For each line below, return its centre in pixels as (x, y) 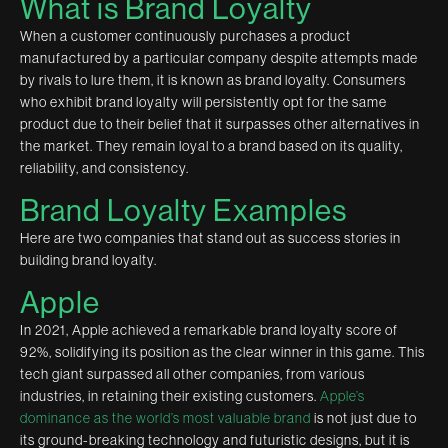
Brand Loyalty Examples (183, 210)
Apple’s (342, 395)
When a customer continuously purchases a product (185, 35)
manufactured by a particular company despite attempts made (219, 57)
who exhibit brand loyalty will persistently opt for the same (203, 101)
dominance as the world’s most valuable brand (165, 417)
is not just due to (364, 417)
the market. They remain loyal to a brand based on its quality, (211, 145)
